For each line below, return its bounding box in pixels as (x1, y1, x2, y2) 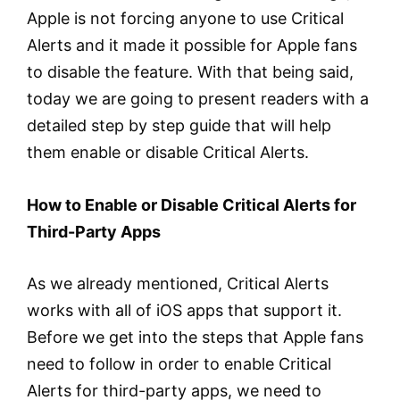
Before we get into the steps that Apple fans (27, 328, 363, 347)
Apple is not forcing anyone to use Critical (27, 8, 344, 28)
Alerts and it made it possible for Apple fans (27, 35, 357, 54)
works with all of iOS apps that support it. (27, 301, 342, 321)
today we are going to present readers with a (27, 88, 369, 108)
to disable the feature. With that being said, (27, 62, 354, 81)
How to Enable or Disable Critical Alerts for (27, 195, 356, 214)
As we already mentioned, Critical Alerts (27, 274, 329, 294)
